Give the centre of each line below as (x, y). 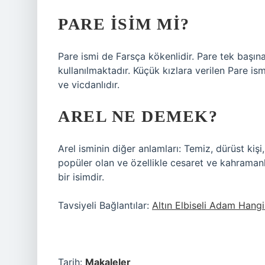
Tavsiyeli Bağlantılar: (105, 205)
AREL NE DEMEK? (138, 116)
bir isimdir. (81, 177)
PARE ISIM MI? (124, 24)
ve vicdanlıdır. (89, 85)
